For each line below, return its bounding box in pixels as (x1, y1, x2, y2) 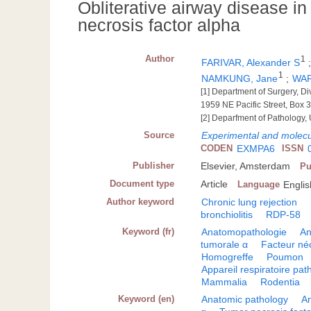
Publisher (133, 160, 175, 171)
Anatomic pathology (201, 293, 289, 305)
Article (201, 178, 228, 190)
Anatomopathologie (201, 226, 287, 237)
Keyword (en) (118, 293, 175, 304)
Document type (110, 178, 175, 189)
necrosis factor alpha (78, 15, 240, 35)
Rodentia (260, 276, 301, 287)
